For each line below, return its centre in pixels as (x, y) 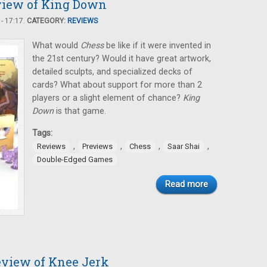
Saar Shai (184, 146)
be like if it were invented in (157, 46)
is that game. (80, 111)
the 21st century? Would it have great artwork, (122, 59)
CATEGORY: (47, 21)
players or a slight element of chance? (108, 98)
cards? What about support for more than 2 (117, 85)
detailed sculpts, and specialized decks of (112, 72)
